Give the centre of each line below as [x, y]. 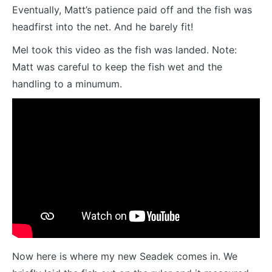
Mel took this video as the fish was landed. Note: [124, 50]
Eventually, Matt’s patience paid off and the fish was [132, 10]
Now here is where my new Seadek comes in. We [125, 256]
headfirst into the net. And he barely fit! [103, 27]
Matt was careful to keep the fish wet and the [117, 67]
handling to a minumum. [67, 84]
